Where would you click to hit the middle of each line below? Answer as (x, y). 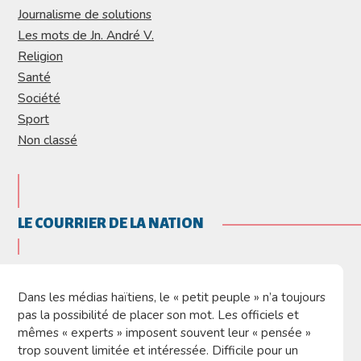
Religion (40, 56)
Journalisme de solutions (85, 14)
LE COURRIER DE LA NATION (111, 223)
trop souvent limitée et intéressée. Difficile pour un (158, 350)
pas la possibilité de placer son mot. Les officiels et (158, 314)
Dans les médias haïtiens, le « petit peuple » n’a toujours (172, 297)
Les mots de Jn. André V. (86, 35)
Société (39, 98)
